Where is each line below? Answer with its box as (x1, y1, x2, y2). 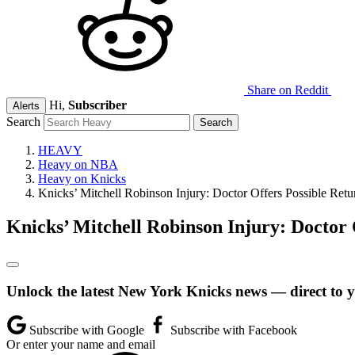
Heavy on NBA (38, 158, 118, 171)
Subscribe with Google (26, 323, 147, 338)
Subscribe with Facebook (167, 323, 297, 338)
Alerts (13, 100, 40, 112)
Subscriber (68, 98, 127, 112)
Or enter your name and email (6, 338, 155, 352)
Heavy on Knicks (38, 172, 126, 185)
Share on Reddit (247, 83, 328, 97)
